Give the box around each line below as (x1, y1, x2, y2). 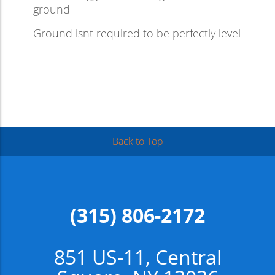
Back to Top (112, 134, 163, 148)
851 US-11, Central (53, 243, 222, 270)
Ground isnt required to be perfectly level (33, 26, 241, 41)
